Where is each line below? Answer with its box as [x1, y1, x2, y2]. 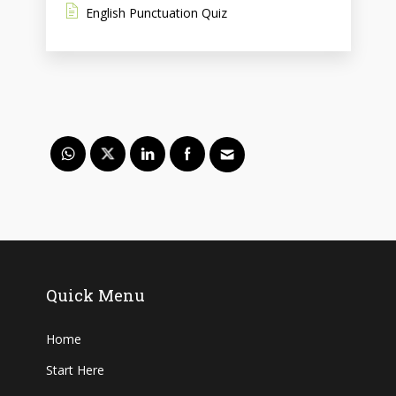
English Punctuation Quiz [85, 4, 227, 21]
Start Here [45, 361, 104, 378]
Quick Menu [45, 284, 146, 306]
